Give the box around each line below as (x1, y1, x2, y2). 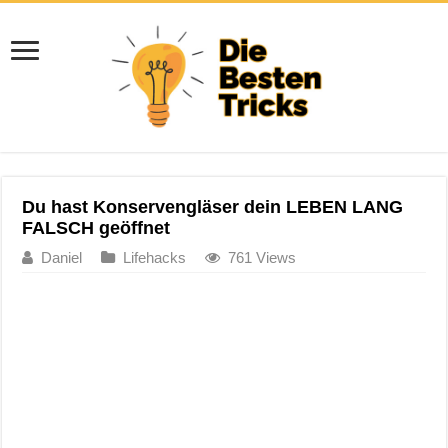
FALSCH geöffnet (22, 217, 171, 238)
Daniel (41, 248, 83, 266)
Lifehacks (123, 248, 187, 266)
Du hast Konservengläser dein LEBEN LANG (22, 196, 404, 217)
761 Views (228, 248, 297, 266)
